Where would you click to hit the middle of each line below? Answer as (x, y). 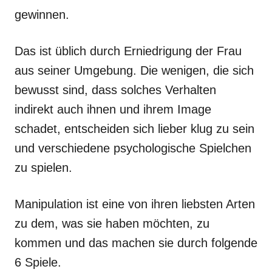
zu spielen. (45, 168)
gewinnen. (44, 15)
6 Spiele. (38, 262)
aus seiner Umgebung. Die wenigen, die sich (134, 70)
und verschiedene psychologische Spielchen (133, 148)
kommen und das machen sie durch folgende (136, 243)
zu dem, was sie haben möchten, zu (112, 223)
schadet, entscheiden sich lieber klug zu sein (134, 129)
